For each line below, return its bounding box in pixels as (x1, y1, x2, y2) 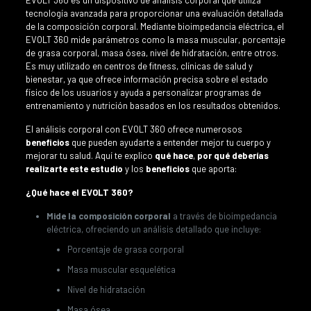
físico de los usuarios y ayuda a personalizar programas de (25, 86, 261, 98)
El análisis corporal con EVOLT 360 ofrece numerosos (25, 123, 242, 135)
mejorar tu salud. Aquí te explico (25, 149, 155, 161)
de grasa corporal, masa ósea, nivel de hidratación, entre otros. (25, 47, 278, 58)
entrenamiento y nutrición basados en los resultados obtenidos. (25, 99, 280, 111)
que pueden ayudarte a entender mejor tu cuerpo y (69, 136, 271, 148)
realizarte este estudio (25, 162, 123, 174)
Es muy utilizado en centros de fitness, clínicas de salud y (25, 60, 253, 72)
